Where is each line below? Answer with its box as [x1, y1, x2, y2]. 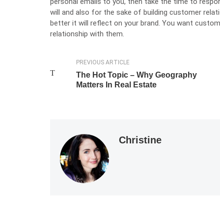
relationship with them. [50, 29, 124, 38]
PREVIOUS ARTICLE [76, 59, 130, 66]
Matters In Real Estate [76, 81, 157, 89]
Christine [119, 135, 162, 145]
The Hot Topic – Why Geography [76, 71, 197, 79]
